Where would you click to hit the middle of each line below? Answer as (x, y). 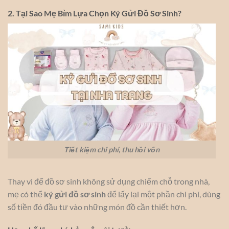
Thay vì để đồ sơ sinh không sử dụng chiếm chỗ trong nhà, (109, 181)
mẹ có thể (26, 194)
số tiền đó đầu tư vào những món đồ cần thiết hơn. (97, 207)
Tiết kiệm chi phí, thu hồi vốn (112, 149)
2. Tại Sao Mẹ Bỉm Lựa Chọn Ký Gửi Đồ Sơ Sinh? (95, 13)
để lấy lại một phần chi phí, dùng (163, 194)
